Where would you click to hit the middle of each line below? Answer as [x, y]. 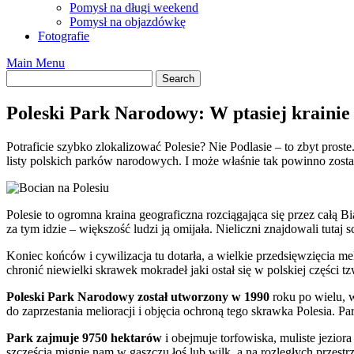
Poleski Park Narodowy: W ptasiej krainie [178, 113]
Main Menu [36, 62]
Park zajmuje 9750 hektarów [84, 337]
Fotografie [64, 36]
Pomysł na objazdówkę [128, 21]
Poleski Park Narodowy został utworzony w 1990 [138, 296]
